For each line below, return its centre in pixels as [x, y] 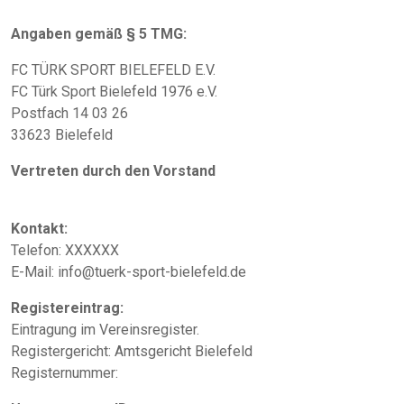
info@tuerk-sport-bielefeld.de [150, 271]
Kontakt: [39, 228]
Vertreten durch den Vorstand [115, 170]
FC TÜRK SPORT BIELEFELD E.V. [113, 69]
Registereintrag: [67, 308]
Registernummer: [66, 372]
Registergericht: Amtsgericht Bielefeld [132, 351]
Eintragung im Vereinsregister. [105, 329]
